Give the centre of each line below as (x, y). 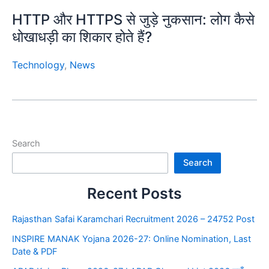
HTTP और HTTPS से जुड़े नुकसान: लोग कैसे (133, 19)
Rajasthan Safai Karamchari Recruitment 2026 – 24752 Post (133, 219)
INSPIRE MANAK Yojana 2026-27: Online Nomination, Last (131, 239)
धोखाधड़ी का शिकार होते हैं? (82, 37)
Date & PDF (35, 251)
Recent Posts (134, 193)
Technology (38, 65)
